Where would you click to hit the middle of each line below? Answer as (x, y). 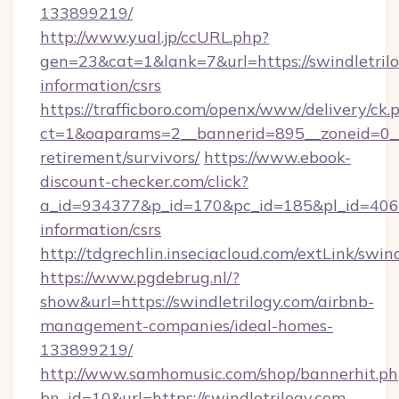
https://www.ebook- (277, 157)
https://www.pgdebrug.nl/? (140, 277)
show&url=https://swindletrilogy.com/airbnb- (207, 301)
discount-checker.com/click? (144, 181)
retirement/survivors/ (120, 157)
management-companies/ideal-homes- (187, 326)
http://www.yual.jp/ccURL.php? (155, 37)
